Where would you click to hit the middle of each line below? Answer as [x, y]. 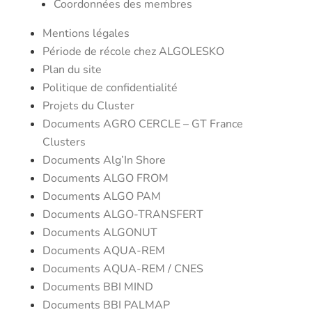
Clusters [64, 142]
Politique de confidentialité [110, 88]
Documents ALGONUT [100, 233]
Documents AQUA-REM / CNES [123, 269]
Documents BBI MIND [97, 287]
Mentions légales [86, 33]
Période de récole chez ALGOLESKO [133, 52]
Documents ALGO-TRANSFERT [123, 214]
